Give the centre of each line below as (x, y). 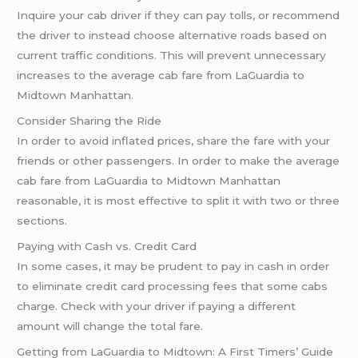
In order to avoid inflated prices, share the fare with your (174, 141)
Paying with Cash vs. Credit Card (107, 247)
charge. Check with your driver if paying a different (157, 306)
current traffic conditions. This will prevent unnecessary (172, 56)
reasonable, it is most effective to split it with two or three (179, 201)
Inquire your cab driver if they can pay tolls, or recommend (179, 16)
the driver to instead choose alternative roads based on (172, 36)
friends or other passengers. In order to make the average (179, 161)
